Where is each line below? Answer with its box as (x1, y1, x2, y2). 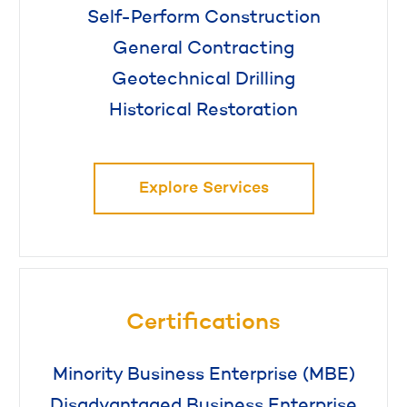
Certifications (126, 311, 281, 334)
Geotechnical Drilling (112, 70, 295, 89)
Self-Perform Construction (86, 8, 321, 27)
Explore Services (138, 179, 269, 196)
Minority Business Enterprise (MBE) (52, 366, 355, 385)
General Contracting (113, 39, 294, 58)
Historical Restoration (109, 101, 298, 120)
